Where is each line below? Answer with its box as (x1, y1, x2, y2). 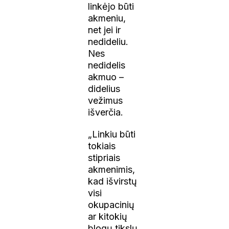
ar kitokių (88, 211, 128, 222)
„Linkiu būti (88, 128, 136, 140)
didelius (88, 83, 121, 94)
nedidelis (88, 59, 126, 71)
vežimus (88, 95, 123, 106)
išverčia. (88, 106, 124, 118)
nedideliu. (88, 36, 129, 47)
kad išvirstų (88, 175, 138, 187)
